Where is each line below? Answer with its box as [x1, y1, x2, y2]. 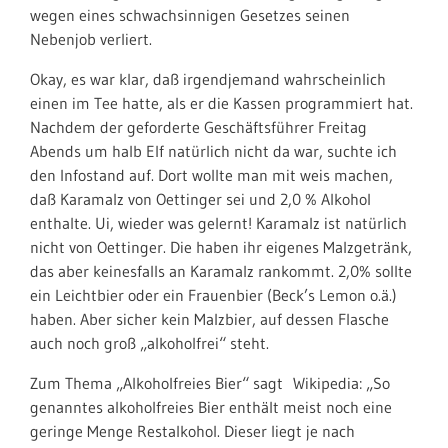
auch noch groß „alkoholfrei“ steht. [30, 333, 269, 353]
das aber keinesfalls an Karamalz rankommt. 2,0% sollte [30, 261, 412, 281]
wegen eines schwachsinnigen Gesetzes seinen [30, 5, 350, 25]
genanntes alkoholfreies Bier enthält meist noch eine [30, 397, 392, 417]
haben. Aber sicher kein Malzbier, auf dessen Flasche [30, 309, 389, 329]
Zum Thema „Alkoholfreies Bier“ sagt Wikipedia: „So [30, 373, 390, 393]
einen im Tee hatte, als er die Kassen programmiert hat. [30, 93, 413, 113]
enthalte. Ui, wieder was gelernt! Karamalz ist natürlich [30, 213, 407, 233]
